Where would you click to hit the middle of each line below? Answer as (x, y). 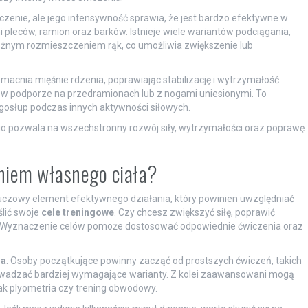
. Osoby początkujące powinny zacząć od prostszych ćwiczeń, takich (154, 260)
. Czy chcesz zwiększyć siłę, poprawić (194, 212)
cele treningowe (77, 212)
